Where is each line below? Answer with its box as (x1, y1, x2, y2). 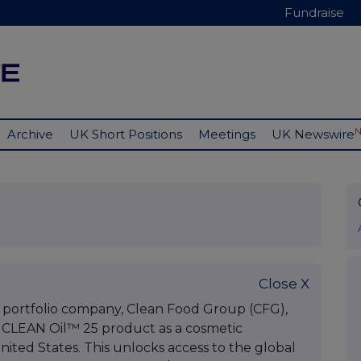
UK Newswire (272, 127, 355, 143)
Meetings (198, 127, 255, 143)
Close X (259, 276, 309, 292)
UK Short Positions (69, 127, 182, 143)
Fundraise (284, 5, 344, 20)
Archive (7, 127, 53, 143)
